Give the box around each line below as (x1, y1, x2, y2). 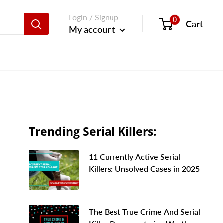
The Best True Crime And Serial (89, 206, 200, 216)
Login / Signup (69, 12, 118, 22)
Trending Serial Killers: (29, 123, 157, 139)
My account (69, 24, 117, 35)
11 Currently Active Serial (89, 151, 180, 161)
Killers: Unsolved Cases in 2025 (89, 163, 200, 173)
